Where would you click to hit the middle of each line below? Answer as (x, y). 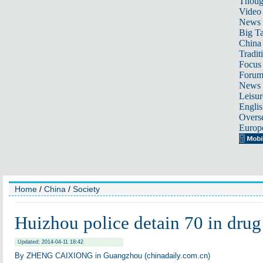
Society (86, 189)
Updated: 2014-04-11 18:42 (50, 242)
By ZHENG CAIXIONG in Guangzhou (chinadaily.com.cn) (112, 256)
